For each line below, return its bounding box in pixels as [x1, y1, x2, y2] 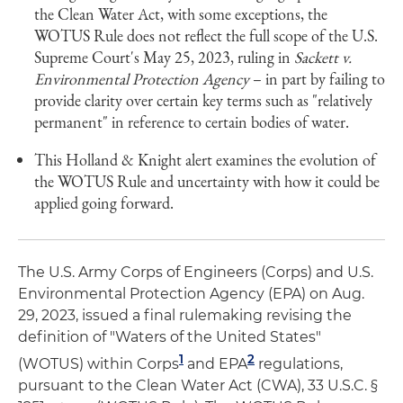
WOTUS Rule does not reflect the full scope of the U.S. [34, 25, 378, 46]
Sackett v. [294, 47, 352, 67]
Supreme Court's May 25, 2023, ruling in [34, 47, 294, 67]
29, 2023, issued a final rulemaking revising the [18, 307, 352, 324]
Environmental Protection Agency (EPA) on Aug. [18, 285, 364, 302]
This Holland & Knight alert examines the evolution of [34, 149, 376, 170]
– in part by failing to [249, 68, 385, 89]
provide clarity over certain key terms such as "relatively [34, 90, 372, 111]
